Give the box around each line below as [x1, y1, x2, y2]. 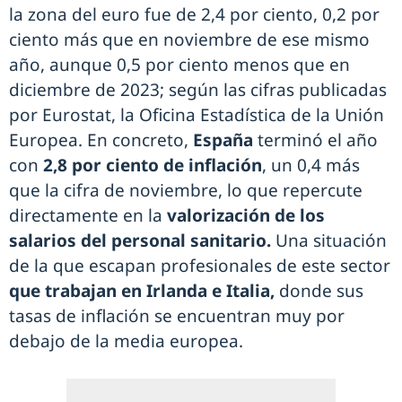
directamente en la [9, 204, 167, 228]
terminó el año [253, 128, 378, 153]
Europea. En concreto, [9, 128, 193, 153]
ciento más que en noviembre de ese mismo [9, 28, 370, 52]
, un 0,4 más [262, 153, 360, 178]
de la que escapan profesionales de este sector [9, 254, 390, 278]
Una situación [275, 229, 387, 253]
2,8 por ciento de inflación [43, 153, 262, 178]
